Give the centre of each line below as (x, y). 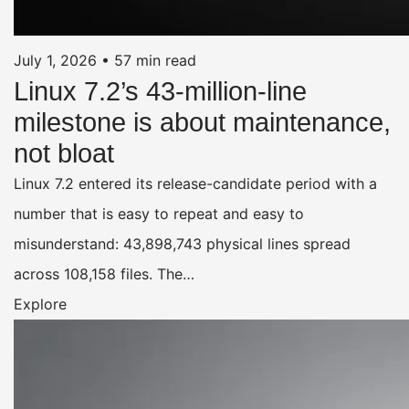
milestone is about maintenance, (202, 122)
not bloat (64, 153)
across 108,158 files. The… (104, 273)
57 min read (155, 60)
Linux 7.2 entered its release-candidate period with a (195, 183)
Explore (40, 304)
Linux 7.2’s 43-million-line (160, 91)
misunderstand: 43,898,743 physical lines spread (182, 243)
